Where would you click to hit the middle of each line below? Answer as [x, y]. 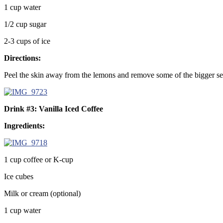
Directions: [22, 58]
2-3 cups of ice [27, 41]
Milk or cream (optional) [42, 193]
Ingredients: [24, 125]
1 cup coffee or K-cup [39, 159]
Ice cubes [19, 176]
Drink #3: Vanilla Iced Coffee [54, 109]
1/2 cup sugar [25, 24]
